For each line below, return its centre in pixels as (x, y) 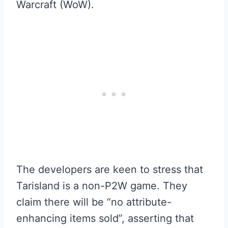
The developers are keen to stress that (110, 169)
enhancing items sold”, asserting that (105, 218)
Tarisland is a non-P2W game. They (102, 186)
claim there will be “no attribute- (94, 202)
